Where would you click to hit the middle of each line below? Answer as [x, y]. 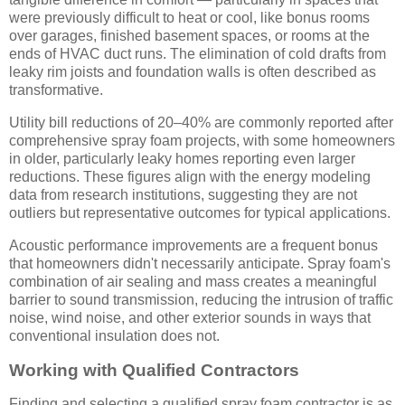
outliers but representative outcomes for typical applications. [200, 212]
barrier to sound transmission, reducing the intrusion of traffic [201, 299]
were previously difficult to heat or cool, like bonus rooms [189, 18]
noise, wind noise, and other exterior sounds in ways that [190, 317]
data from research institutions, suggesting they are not [183, 194]
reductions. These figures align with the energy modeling [190, 176]
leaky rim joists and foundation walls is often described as [193, 72]
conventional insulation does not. [114, 335]
